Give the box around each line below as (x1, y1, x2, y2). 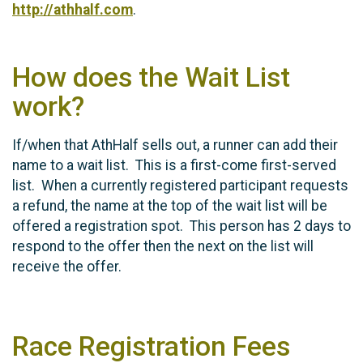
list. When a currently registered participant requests (12, 177, 348, 194)
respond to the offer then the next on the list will (12, 238, 314, 255)
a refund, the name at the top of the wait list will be (12, 198, 327, 215)
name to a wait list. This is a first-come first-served (12, 157, 336, 174)
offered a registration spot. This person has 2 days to (12, 218, 351, 235)
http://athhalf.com (12, 2, 133, 19)
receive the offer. (12, 258, 128, 275)
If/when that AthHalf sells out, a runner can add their (12, 137, 338, 154)
